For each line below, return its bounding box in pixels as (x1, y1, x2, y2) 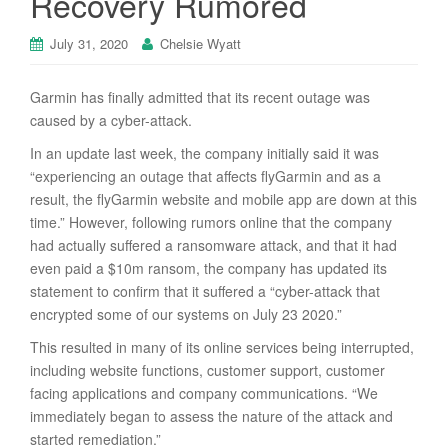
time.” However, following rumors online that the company (30, 211, 392, 232)
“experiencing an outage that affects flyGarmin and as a (30, 165, 381, 186)
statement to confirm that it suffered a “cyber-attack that (30, 280, 380, 301)
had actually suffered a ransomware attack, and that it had (30, 234, 397, 255)
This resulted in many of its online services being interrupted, (30, 336, 414, 357)
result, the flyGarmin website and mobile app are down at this (30, 188, 417, 209)
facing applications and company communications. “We (30, 382, 378, 403)
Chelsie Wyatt (160, 33, 241, 53)
